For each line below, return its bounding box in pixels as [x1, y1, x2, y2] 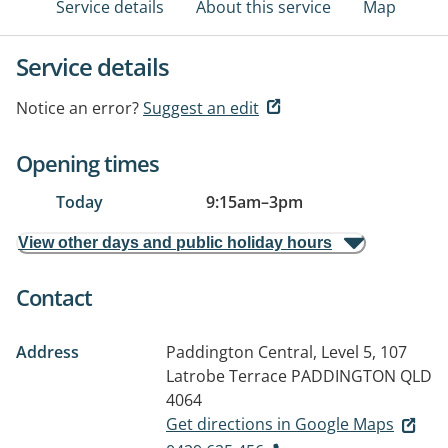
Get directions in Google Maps [166, 413, 394, 435]
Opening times [16, 148, 159, 178]
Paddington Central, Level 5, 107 [166, 341, 407, 363]
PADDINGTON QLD [291, 365, 432, 387]
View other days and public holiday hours [18, 234, 332, 251]
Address [16, 341, 79, 363]
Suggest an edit [143, 97, 259, 119]
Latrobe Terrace [166, 365, 287, 387]
